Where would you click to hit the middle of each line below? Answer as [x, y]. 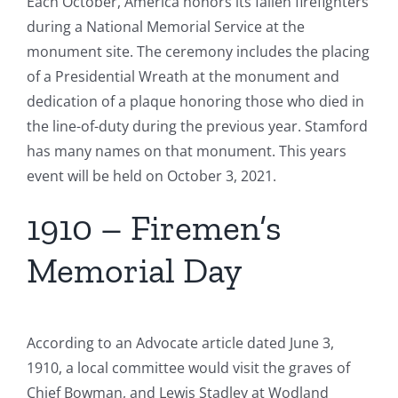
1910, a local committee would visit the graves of [188, 368]
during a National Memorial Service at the [166, 27]
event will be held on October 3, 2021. [151, 176]
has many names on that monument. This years [187, 151]
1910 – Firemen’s [154, 228]
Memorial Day [134, 271]
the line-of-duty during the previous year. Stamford [197, 127]
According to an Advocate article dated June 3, [180, 343]
